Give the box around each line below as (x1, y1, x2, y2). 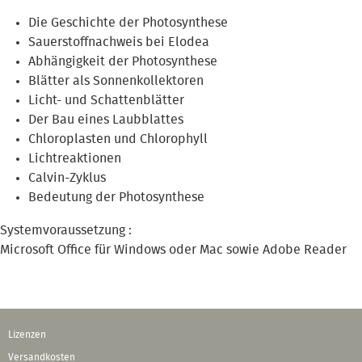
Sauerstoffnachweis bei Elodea (28, 35, 209, 48)
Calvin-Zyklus (28, 170, 106, 184)
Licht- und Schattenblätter (28, 93, 184, 107)
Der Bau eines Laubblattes (28, 112, 183, 126)
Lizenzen (8, 329, 46, 339)
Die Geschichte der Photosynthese (28, 15, 228, 29)
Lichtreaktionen (28, 151, 121, 165)
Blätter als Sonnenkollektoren (28, 74, 204, 87)
